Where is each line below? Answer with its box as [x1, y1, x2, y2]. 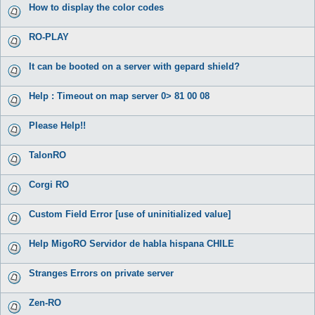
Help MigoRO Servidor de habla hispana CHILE [29, 238, 234, 250]
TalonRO [29, 150, 66, 161]
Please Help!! [29, 120, 86, 131]
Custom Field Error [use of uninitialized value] [29, 209, 231, 220]
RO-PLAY [29, 32, 69, 43]
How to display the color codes [29, 2, 164, 13]
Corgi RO [29, 179, 69, 191]
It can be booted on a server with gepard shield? [29, 61, 240, 72]
